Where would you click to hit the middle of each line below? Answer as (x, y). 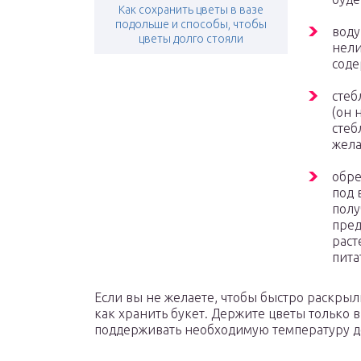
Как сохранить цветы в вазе (191, 10)
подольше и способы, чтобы (191, 25)
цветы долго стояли (191, 39)
